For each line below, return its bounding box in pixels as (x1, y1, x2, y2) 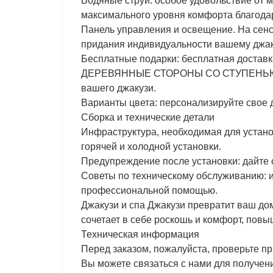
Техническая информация (81, 229, 199, 240)
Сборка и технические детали (81, 112, 214, 123)
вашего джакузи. (81, 83, 156, 94)
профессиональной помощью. (81, 185, 218, 196)
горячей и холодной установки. (81, 141, 221, 152)
